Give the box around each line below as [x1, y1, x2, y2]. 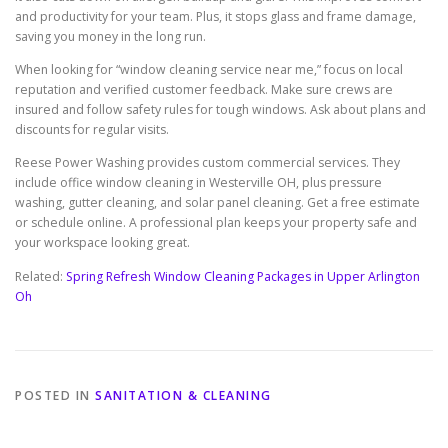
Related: [15, 267, 66, 285]
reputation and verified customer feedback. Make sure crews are [15, 81, 393, 99]
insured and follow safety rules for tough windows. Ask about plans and [15, 101, 426, 119]
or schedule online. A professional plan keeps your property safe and [15, 214, 417, 232]
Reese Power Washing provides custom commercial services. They [15, 154, 400, 172]
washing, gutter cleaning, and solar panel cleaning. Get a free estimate [15, 194, 420, 212]
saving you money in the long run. [15, 28, 206, 46]
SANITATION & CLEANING [95, 386, 272, 404]
